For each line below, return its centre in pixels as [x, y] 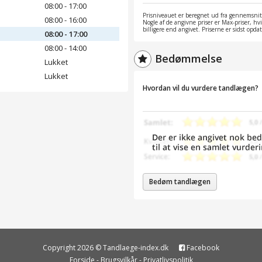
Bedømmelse [189, 58]
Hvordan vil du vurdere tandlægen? [201, 88]
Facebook [202, 247]
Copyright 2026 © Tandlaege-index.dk [106, 247]
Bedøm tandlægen [180, 181]
